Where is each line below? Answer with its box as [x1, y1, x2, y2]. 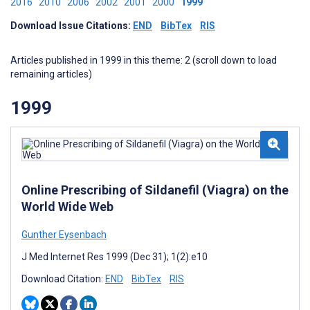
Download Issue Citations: [10, 20, 133, 31]
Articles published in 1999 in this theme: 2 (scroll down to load [10, 55, 277, 66]
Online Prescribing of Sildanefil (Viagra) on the [21, 182, 289, 197]
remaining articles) [10, 69, 92, 80]
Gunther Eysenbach [21, 228, 107, 240]
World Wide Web [21, 199, 113, 214]
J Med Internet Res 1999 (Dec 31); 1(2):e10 [21, 250, 208, 262]
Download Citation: [21, 273, 105, 284]
